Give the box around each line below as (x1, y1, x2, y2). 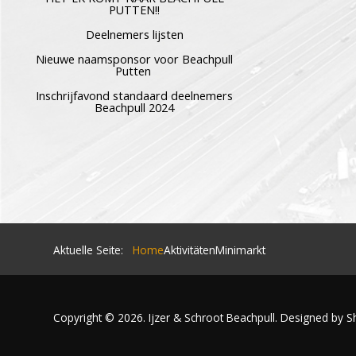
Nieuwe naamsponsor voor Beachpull (36, 52, 234, 67)
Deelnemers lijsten (85, 27, 184, 42)
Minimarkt (215, 242, 266, 257)
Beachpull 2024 (95, 100, 175, 115)
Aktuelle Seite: (53, 242, 130, 257)
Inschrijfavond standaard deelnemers (36, 88, 234, 103)
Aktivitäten (164, 242, 216, 257)
